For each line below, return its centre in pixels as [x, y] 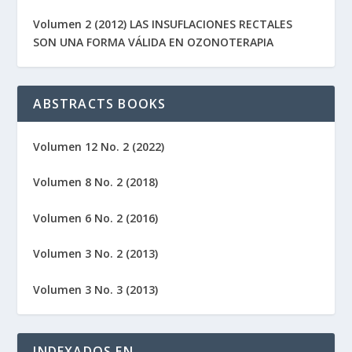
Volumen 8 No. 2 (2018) [96, 182]
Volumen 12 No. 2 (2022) [99, 146]
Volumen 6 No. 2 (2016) [96, 218]
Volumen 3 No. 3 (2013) [96, 289]
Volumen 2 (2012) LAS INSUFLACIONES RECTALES [163, 24]
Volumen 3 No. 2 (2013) [96, 254]
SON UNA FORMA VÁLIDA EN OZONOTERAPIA [154, 42]
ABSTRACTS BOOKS [100, 103]
